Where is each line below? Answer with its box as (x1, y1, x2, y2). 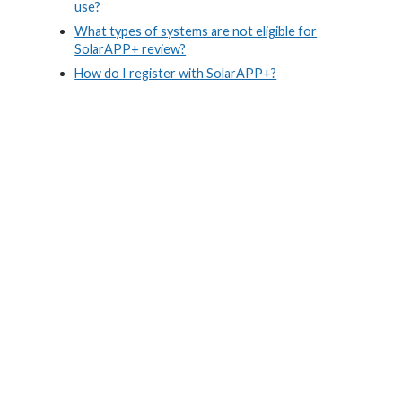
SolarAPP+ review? (74, 41, 187, 57)
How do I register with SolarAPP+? (74, 66, 277, 82)
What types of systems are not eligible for (74, 23, 318, 39)
